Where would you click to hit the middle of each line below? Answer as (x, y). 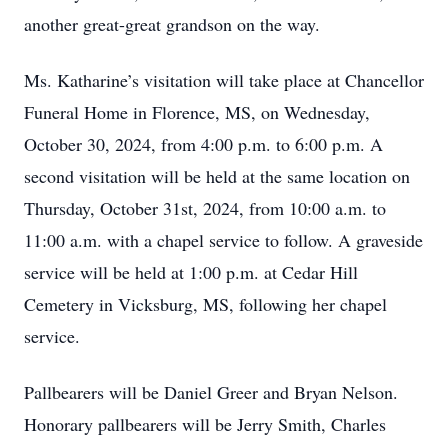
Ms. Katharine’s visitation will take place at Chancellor (224, 80)
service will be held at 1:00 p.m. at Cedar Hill (191, 272)
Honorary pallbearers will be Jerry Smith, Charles (205, 424)
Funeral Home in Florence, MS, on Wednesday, (197, 112)
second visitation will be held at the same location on (217, 176)
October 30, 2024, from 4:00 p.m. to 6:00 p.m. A (203, 144)
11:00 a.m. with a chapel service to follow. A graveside (223, 240)
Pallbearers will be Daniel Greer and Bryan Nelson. (211, 392)
